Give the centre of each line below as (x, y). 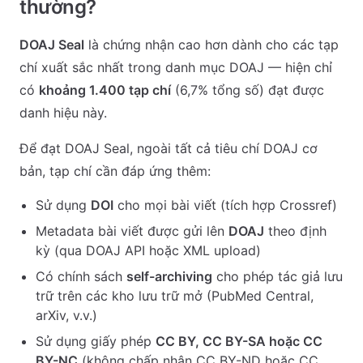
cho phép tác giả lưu (278, 276)
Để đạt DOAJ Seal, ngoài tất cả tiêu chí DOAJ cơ (169, 148)
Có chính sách (81, 276)
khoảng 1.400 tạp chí (105, 90)
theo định (295, 231)
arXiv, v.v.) (66, 315)
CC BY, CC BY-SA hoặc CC (239, 341)
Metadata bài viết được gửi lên (132, 231)
